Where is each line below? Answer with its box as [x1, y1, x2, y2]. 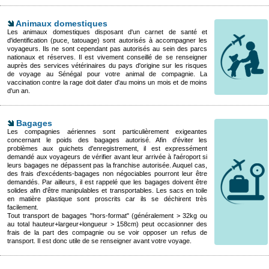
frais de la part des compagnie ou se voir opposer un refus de [7, 229, 207, 236]
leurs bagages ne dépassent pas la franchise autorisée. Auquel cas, [7, 162, 207, 169]
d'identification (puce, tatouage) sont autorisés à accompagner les [7, 37, 207, 44]
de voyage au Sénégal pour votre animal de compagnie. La [7, 70, 207, 77]
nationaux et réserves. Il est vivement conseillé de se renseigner [7, 53, 207, 61]
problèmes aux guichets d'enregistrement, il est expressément [7, 145, 207, 152]
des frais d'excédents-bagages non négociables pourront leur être [7, 170, 207, 177]
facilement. [7, 204, 38, 211]
